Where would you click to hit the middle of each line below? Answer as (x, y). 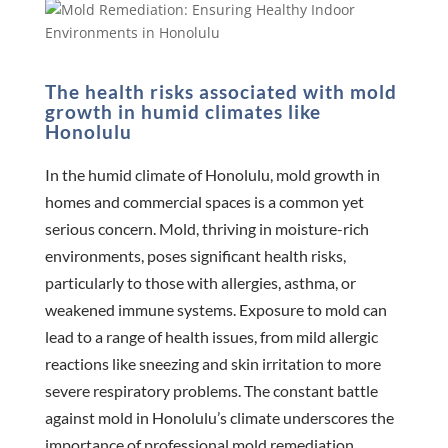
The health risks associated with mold (220, 92)
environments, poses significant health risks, (195, 256)
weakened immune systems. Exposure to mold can (215, 310)
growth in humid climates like (182, 112)
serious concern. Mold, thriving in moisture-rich (206, 229)
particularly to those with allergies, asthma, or (200, 283)
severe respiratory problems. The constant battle (211, 391)
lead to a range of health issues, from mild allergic (211, 337)
